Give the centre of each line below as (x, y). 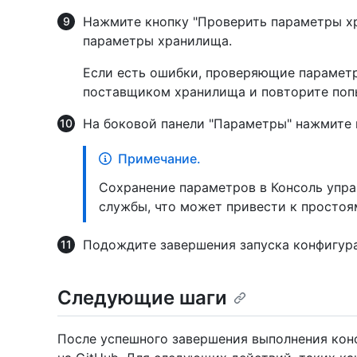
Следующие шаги (142, 297)
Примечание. (159, 158)
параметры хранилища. (157, 40)
